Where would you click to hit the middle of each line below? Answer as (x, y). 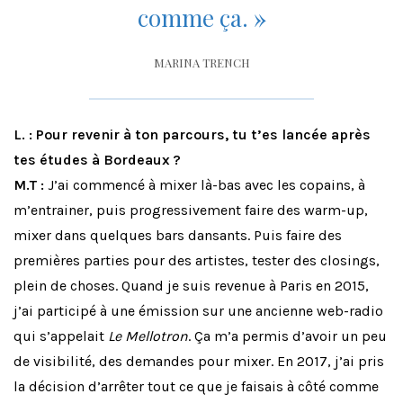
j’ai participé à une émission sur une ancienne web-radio (198, 311)
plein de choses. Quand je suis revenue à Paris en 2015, (191, 286)
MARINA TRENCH (201, 63)
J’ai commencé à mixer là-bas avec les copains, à (205, 185)
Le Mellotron (148, 336)
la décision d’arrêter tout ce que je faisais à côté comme (196, 387)
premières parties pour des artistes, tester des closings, (197, 261)
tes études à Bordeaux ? (97, 160)
